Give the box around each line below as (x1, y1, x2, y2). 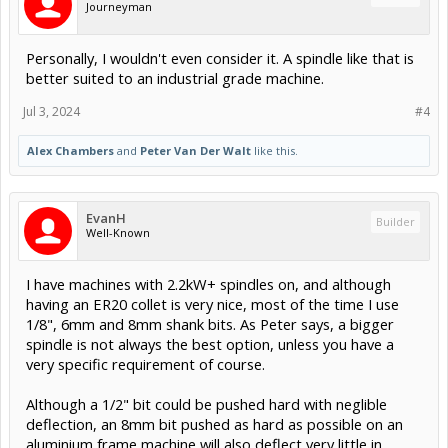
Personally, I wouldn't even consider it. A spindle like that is (26, 48, 414, 69)
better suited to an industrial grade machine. (26, 68, 324, 89)
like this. (251, 143, 298, 159)
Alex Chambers (27, 143, 114, 159)
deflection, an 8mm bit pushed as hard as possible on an (26, 414, 403, 435)
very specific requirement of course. (26, 354, 265, 375)
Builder (376, 214, 415, 230)
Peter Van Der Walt (140, 143, 251, 159)
